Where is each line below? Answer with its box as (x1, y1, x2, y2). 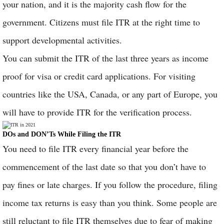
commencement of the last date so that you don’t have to (2, 160, 206, 172)
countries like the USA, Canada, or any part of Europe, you (2, 88, 217, 100)
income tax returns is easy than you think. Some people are (2, 196, 217, 208)
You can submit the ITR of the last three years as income (2, 52, 208, 64)
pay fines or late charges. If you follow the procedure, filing (2, 178, 217, 190)
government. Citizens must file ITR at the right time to (2, 16, 200, 28)
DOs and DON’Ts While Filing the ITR (2, 130, 123, 138)
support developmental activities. (2, 34, 125, 46)
